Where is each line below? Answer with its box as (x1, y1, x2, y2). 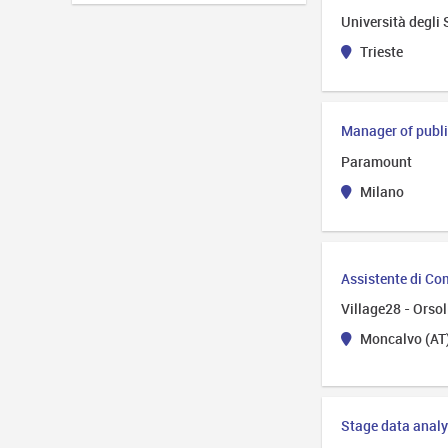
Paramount (341, 151, 413, 171)
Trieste (356, 41, 403, 61)
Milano (356, 181, 404, 201)
